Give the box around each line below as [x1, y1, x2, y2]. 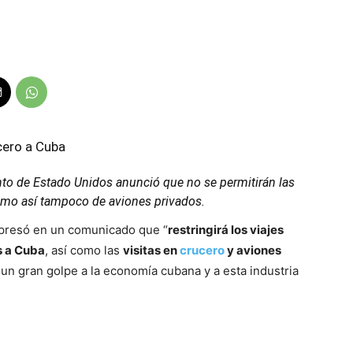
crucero [180, 243, 225, 258]
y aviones [225, 243, 281, 258]
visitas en [123, 243, 180, 258]
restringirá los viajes [168, 222, 284, 237]
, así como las [45, 243, 123, 258]
